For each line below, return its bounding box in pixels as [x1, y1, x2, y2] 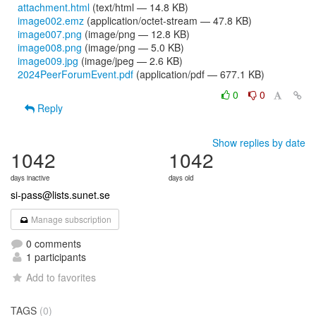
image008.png [18, 40, 82, 54]
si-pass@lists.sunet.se [11, 188, 110, 202]
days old [169, 173, 193, 183]
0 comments [23, 236, 81, 250]
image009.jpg [18, 54, 78, 68]
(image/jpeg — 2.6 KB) [78, 54, 183, 68]
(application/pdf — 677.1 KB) [133, 67, 265, 81]
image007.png [18, 27, 82, 41]
